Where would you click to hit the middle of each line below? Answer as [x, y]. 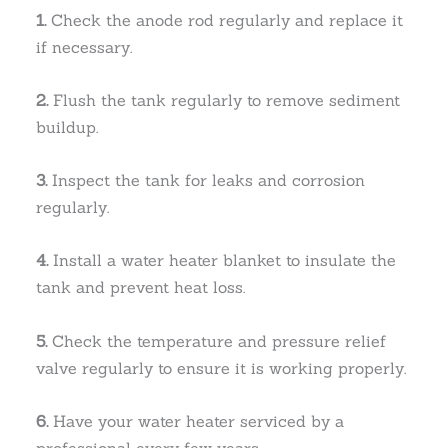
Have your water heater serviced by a [199, 420]
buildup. [67, 126]
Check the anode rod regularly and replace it [225, 19]
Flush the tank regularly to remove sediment [227, 99]
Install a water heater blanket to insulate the [225, 260]
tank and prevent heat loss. [141, 287]
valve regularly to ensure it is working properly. [221, 367]
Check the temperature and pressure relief [219, 340]
